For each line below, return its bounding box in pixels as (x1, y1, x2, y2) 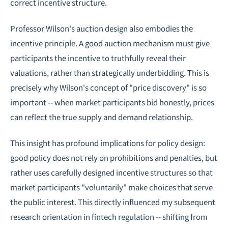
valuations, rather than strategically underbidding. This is (10, 67, 209, 78)
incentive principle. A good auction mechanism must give (10, 38, 210, 48)
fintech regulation (92, 211, 154, 222)
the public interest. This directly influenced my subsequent (10, 196, 215, 207)
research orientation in (10, 211, 92, 222)
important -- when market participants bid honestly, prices (10, 97, 214, 107)
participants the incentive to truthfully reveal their (10, 52, 186, 63)
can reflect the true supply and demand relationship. (10, 111, 193, 122)
